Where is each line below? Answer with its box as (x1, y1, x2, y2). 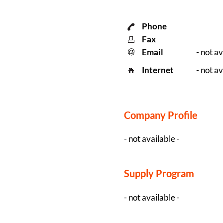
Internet (142, 64, 174, 75)
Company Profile (123, 110, 198, 121)
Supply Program (123, 168, 194, 180)
